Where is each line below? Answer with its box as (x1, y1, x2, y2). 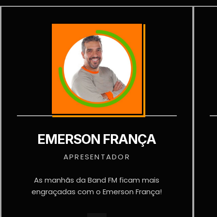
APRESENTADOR (63, 152, 130, 162)
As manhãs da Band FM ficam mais (34, 175, 160, 185)
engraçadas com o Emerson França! (31, 186, 162, 197)
